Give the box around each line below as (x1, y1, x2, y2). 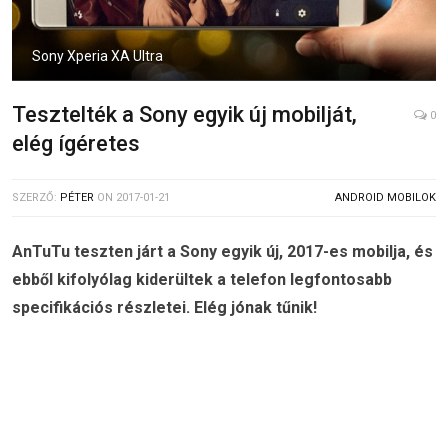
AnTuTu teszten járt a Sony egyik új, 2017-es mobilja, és (12, 241, 433, 261)
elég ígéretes (12, 130, 140, 156)
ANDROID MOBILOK (335, 190, 436, 204)
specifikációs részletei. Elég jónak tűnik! (12, 297, 317, 317)
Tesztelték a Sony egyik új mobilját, (12, 101, 357, 127)
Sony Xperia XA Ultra (32, 47, 163, 64)
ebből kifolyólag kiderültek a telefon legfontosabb (12, 269, 392, 289)
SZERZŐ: (12, 190, 60, 204)
